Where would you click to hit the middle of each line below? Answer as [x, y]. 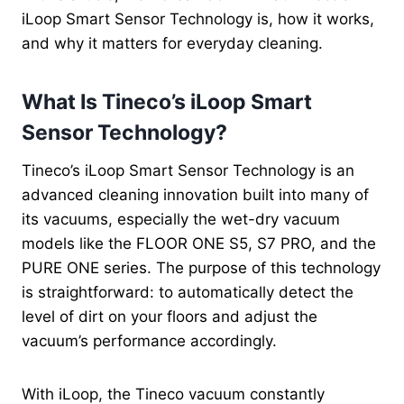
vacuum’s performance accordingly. [149, 340]
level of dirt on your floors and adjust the [170, 316]
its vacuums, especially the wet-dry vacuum [181, 219]
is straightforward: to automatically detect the [188, 292]
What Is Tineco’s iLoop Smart [167, 102]
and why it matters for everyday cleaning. [172, 43]
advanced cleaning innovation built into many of [195, 194]
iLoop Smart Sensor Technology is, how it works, [198, 18]
